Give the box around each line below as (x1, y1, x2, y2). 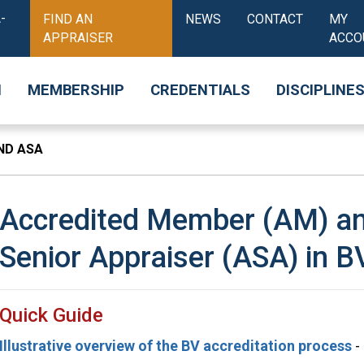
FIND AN (42, 11, 93, 27)
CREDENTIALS (150, 81, 250, 99)
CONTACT (247, 11, 304, 27)
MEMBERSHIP (28, 81, 124, 99)
